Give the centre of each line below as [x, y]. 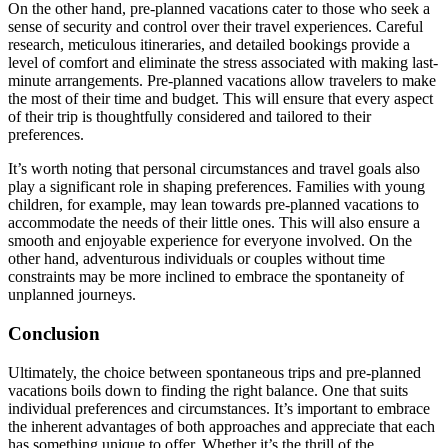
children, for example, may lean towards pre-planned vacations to [213, 205]
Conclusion [54, 334]
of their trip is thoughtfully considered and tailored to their [189, 117]
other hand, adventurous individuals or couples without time [196, 259]
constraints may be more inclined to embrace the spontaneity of [206, 277]
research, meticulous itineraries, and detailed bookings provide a [209, 45]
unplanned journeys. [72, 295]
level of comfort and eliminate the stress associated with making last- [223, 63]
